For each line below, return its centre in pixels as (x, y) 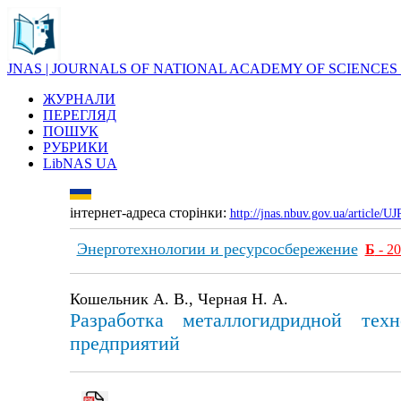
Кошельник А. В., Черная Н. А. (179, 299)
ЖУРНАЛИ (79, 99)
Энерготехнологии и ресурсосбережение (217, 249)
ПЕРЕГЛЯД (80, 115)
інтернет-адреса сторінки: (149, 213)
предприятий (124, 343)
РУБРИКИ (76, 147)
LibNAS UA (80, 163)
